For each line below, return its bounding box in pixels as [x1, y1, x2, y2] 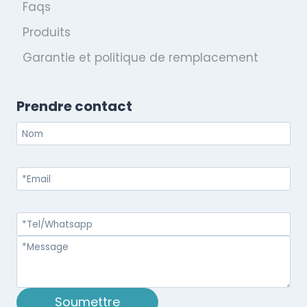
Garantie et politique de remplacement [22, 49, 258, 66]
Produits [22, 23, 71, 40]
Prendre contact [16, 97, 132, 116]
